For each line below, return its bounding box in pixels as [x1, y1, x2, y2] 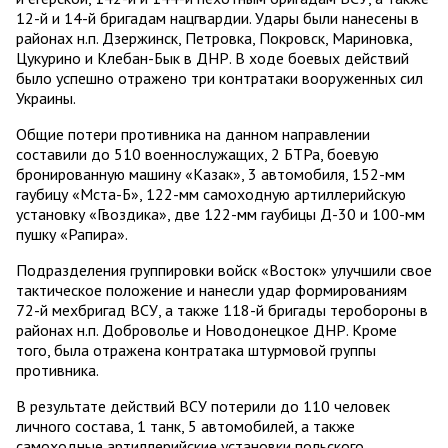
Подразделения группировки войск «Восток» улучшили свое [16, 260, 432, 281]
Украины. [16, 88, 76, 109]
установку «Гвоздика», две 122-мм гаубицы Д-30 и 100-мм [16, 204, 425, 225]
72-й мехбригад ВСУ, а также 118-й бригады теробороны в [16, 300, 428, 321]
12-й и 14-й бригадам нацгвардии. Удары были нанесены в [16, 8, 419, 29]
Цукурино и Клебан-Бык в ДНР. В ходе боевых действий [16, 48, 409, 69]
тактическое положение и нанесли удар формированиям [16, 280, 407, 301]
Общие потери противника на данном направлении [16, 124, 370, 145]
